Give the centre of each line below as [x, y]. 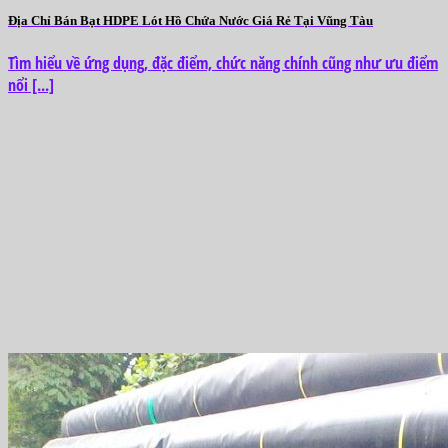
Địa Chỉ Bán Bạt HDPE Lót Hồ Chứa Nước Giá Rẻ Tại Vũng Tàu [190, 21]
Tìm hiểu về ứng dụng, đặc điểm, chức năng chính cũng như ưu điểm [223, 62]
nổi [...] [31, 84]
